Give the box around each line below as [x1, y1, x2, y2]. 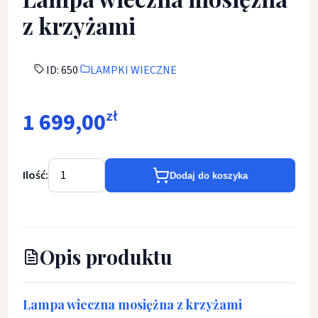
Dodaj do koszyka [170, 170, 248, 181]
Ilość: [23, 167, 48, 183]
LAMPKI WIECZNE [90, 62, 177, 78]
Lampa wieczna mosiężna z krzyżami [23, 296, 242, 313]
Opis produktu [40, 243, 172, 270]
